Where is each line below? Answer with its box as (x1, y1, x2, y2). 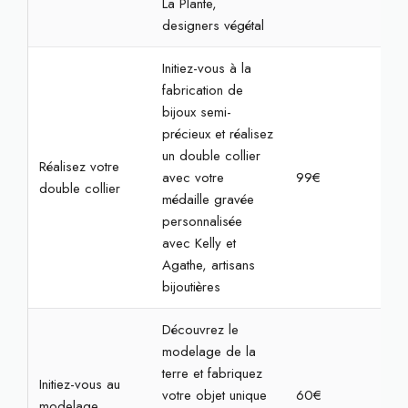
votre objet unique (161, 385, 267, 405)
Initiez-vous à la (161, 58, 251, 78)
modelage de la (161, 342, 256, 362)
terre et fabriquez (161, 363, 262, 383)
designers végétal (161, 15, 264, 36)
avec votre (161, 168, 224, 188)
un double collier (161, 146, 260, 166)
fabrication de (161, 80, 243, 100)
